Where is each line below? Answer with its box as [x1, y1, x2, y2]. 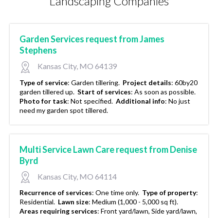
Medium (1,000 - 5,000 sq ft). [92, 198, 180, 206]
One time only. [95, 188, 141, 197]
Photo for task [19, 96, 67, 105]
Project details [123, 78, 171, 87]
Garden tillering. [71, 78, 121, 87]
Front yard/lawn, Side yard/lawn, [101, 207, 197, 216]
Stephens [19, 44, 57, 55]
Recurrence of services [19, 188, 92, 197]
